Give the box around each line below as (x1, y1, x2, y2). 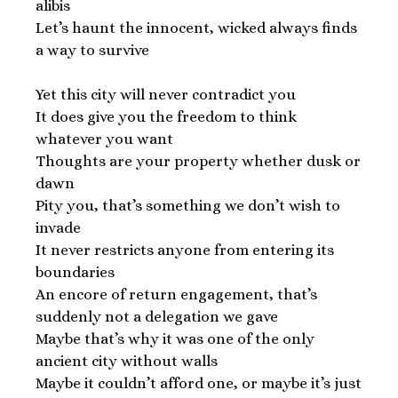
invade (36, 219, 81, 236)
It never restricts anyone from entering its (36, 242, 334, 259)
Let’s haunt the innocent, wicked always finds (36, 19, 357, 36)
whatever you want (36, 131, 173, 147)
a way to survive (36, 41, 149, 59)
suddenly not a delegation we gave (36, 308, 278, 325)
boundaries (36, 264, 115, 281)
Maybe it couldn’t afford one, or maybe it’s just (36, 375, 362, 392)
